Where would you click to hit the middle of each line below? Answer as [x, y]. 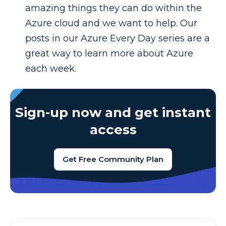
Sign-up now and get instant [113, 112]
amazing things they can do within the [114, 8]
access [113, 129]
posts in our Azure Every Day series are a [118, 38]
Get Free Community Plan [113, 159]
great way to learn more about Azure [109, 53]
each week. [51, 68]
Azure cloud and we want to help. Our [111, 23]
